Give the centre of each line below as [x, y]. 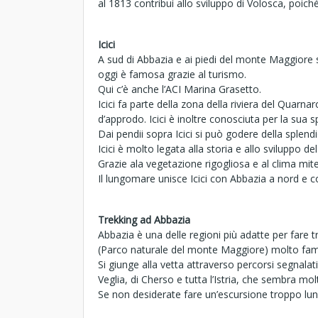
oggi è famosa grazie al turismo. [172, 74]
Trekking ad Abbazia [144, 220]
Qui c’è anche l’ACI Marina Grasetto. [180, 89]
